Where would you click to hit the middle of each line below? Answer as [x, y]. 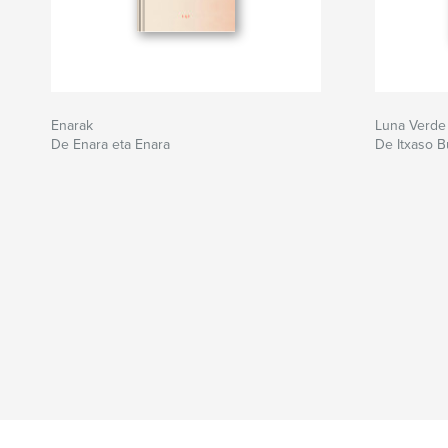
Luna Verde [410, 126]
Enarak [72, 126]
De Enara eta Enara [110, 145]
